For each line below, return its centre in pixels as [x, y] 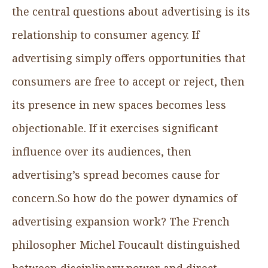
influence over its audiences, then [102, 151]
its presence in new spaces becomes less [119, 104]
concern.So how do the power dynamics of [124, 198]
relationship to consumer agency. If [106, 34]
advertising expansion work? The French [121, 221]
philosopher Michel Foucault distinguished [126, 244]
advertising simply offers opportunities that [129, 58]
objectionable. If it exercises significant [115, 128]
